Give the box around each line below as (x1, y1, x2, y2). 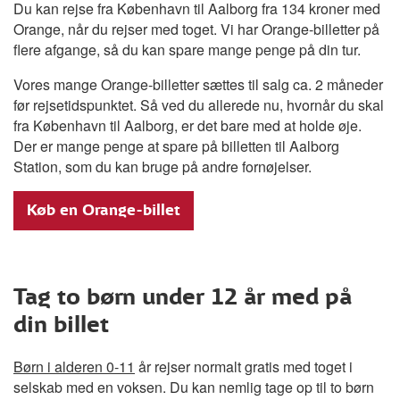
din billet (13, 311, 109, 337)
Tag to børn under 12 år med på (13, 283, 352, 310)
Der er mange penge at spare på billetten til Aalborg (13, 135, 339, 156)
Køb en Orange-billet (27, 201, 180, 219)
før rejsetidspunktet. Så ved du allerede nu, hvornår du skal (13, 94, 384, 115)
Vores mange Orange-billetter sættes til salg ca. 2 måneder (13, 73, 383, 95)
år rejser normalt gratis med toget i (135, 355, 353, 377)
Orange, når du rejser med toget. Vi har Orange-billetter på (13, 18, 379, 39)
